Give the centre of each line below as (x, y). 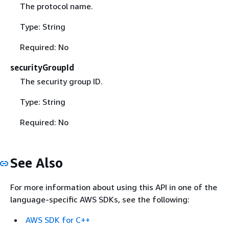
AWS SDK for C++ (58, 220)
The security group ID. (61, 82)
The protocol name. (56, 6)
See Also (37, 163)
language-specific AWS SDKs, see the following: (100, 199)
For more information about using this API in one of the (114, 187)
